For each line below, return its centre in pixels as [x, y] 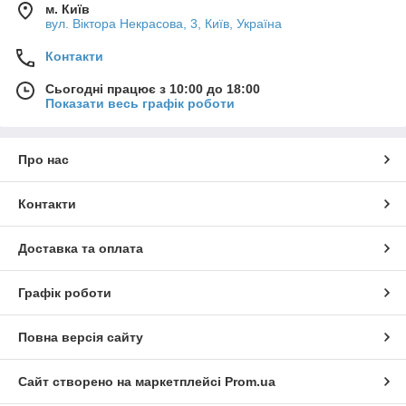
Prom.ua [250, 382]
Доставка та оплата [81, 249]
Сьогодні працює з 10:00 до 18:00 [153, 89]
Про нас [43, 160]
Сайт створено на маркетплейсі [121, 382]
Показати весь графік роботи [140, 104]
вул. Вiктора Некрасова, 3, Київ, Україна [164, 24]
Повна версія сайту [81, 338]
